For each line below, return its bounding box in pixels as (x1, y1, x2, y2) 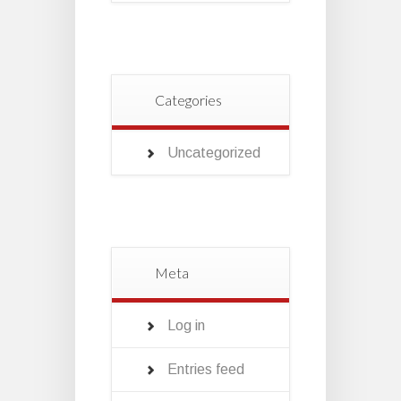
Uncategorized (167, 144, 260, 160)
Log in (167, 317, 205, 333)
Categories (155, 90, 222, 108)
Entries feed (167, 361, 244, 377)
